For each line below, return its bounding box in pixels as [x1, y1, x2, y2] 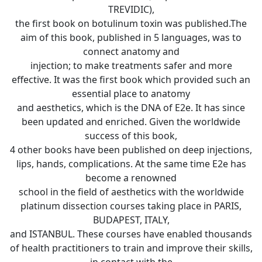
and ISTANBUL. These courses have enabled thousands [10, 227, 252, 240]
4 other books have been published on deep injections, [10, 143, 252, 156]
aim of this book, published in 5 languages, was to [20, 30, 242, 44]
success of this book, [85, 129, 177, 142]
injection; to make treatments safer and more [30, 58, 232, 72]
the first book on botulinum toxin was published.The [15, 16, 247, 30]
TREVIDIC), [108, 2, 154, 16]
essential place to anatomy [72, 87, 190, 100]
